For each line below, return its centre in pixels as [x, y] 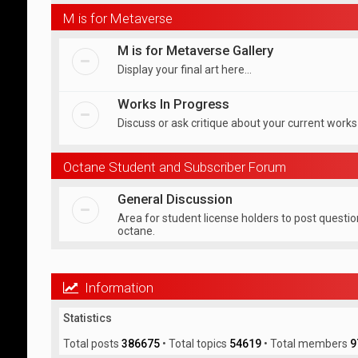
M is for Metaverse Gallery [195, 50]
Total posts [92, 344]
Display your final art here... [184, 70]
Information [115, 288]
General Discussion [175, 199]
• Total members [305, 344]
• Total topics [194, 344]
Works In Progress [173, 104]
